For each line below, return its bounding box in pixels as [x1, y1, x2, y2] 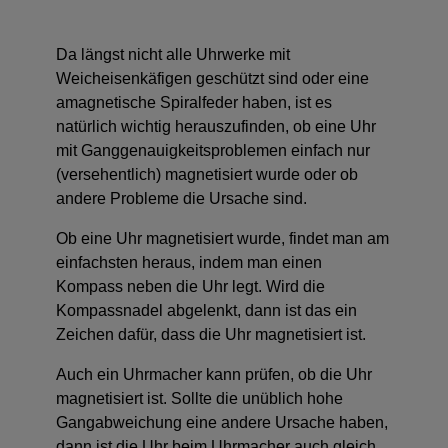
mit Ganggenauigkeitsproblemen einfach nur [56, 142, 370, 160]
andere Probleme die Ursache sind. [56, 190, 311, 208]
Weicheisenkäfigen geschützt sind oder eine [56, 70, 369, 88]
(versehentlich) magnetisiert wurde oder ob [56, 166, 358, 184]
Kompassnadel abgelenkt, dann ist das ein [56, 302, 357, 320]
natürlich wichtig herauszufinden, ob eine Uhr [56, 118, 376, 136]
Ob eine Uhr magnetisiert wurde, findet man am [56, 230, 389, 248]
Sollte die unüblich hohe [171, 390, 343, 408]
